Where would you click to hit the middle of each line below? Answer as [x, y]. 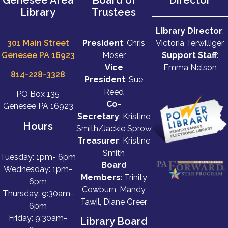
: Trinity [134, 177]
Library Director [189, 31]
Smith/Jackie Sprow [114, 128]
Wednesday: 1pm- [38, 169]
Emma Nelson [190, 67]
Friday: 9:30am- [38, 218]
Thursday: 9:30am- [38, 193]
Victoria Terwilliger [190, 43]
